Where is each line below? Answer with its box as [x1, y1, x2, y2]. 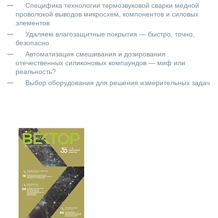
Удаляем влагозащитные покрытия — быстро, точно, [25, 30, 195, 38]
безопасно [16, 39, 49, 47]
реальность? [16, 68, 56, 75]
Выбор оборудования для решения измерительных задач [25, 79, 210, 87]
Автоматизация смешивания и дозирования [25, 50, 165, 58]
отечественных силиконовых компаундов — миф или [16, 59, 185, 67]
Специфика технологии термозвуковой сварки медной [25, 1, 199, 9]
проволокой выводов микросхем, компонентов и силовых [16, 10, 199, 18]
